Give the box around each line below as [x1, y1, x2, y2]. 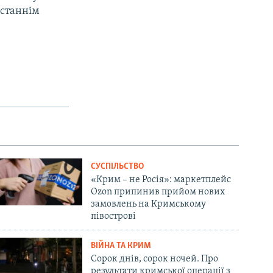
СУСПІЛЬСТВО [91, 161, 144, 171]
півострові [91, 211, 136, 221]
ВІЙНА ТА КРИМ [91, 241, 152, 250]
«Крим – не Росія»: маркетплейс [91, 174, 232, 185]
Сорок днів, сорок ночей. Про [91, 253, 219, 264]
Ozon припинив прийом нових [91, 186, 225, 197]
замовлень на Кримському [91, 199, 207, 209]
